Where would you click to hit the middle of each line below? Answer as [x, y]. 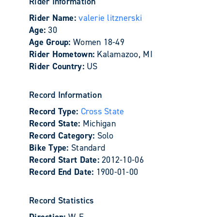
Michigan [99, 124]
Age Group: [51, 42]
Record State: [56, 124]
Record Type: [55, 111]
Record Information [65, 95]
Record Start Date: [66, 160]
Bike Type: [50, 148]
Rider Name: [54, 18]
